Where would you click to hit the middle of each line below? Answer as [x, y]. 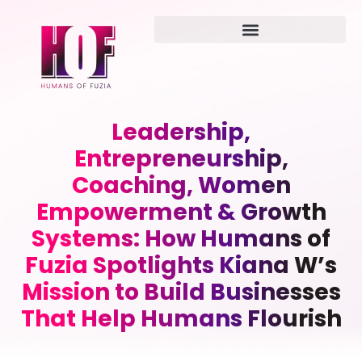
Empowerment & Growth [181, 212]
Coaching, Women [181, 185]
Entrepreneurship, [181, 159]
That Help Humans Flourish [181, 319]
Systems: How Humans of [181, 239]
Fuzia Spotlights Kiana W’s [181, 265]
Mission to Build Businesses [181, 292]
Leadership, [181, 132]
